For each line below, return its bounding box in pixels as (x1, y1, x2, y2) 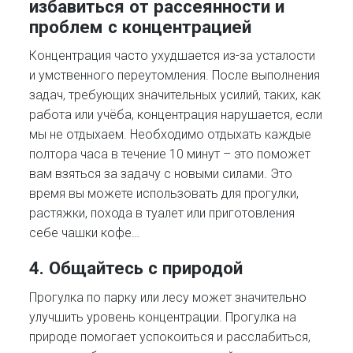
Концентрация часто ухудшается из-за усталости (29, 48, 316, 64)
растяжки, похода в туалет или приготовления (29, 206, 295, 221)
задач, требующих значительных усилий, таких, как (29, 87, 321, 103)
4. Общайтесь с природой (29, 258, 243, 279)
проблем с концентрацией (29, 16, 252, 37)
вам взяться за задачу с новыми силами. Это (29, 166, 293, 182)
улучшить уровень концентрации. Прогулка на (29, 309, 297, 325)
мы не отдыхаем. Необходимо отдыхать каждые (29, 127, 312, 143)
